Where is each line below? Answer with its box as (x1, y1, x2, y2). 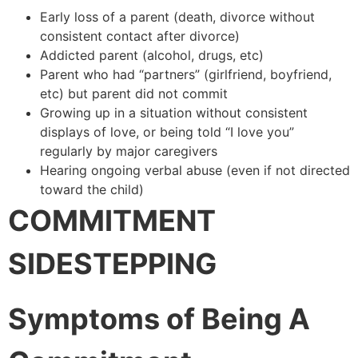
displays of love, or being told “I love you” (40, 124, 294, 141)
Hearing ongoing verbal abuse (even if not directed (40, 162, 350, 179)
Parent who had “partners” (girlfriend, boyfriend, (40, 66, 332, 83)
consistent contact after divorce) (40, 28, 240, 45)
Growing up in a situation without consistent (40, 105, 308, 121)
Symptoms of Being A (8, 300, 310, 336)
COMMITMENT (8, 203, 216, 239)
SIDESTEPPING (8, 246, 217, 282)
